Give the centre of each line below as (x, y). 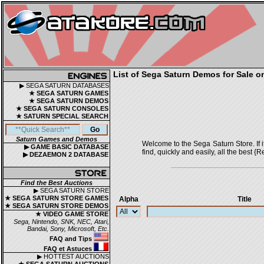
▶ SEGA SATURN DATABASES (64, 85)
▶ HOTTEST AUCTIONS (73, 256)
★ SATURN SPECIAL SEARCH (62, 116)
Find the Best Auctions (57, 183)
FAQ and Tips (72, 239)
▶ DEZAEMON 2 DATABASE (66, 154)
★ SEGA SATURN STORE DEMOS (57, 206)
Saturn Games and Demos (57, 139)
